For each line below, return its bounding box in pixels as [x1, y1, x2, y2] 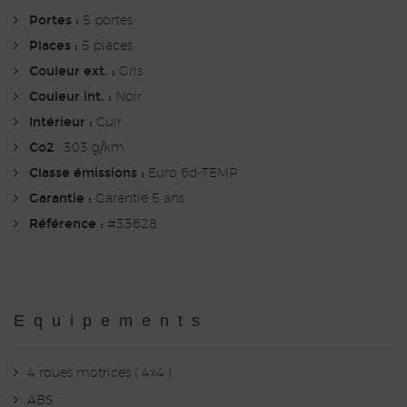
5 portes [79, 15, 133, 28]
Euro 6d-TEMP [144, 167, 237, 181]
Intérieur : [29, 114, 93, 131]
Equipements [14, 312, 209, 331]
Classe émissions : [29, 165, 144, 182]
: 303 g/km [54, 142, 124, 155]
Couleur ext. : [29, 64, 115, 80]
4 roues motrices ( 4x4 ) [27, 367, 172, 381]
